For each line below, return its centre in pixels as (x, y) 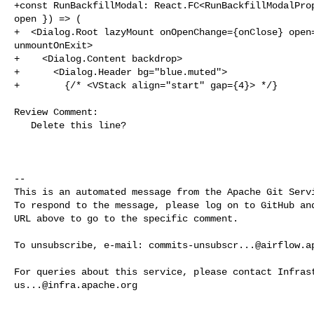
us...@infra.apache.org (76, 285)
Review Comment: (56, 112)
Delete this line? (22, 125)
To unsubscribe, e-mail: (81, 245)
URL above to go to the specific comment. (126, 218)
